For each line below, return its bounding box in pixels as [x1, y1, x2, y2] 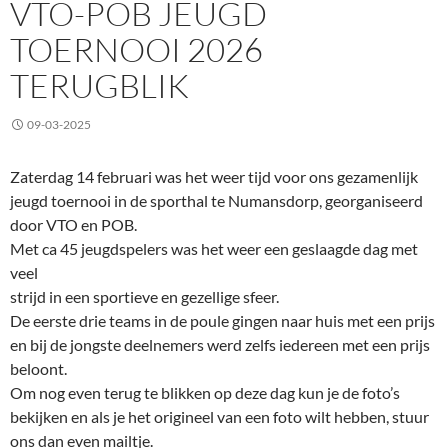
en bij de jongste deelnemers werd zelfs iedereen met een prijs [10, 335, 430, 355]
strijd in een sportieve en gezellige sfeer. [10, 287, 279, 307]
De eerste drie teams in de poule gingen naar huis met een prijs [10, 311, 435, 331]
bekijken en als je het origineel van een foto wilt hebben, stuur [10, 407, 429, 427]
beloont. [10, 359, 67, 379]
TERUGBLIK [10, 65, 189, 107]
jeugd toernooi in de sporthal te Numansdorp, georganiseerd [10, 191, 423, 211]
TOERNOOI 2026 [10, 29, 263, 71]
